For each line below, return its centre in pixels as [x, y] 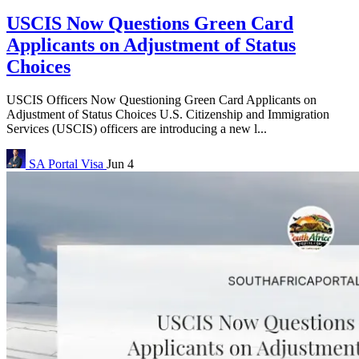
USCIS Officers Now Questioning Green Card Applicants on [161, 100]
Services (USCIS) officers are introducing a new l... [137, 129]
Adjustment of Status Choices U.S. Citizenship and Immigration [168, 115]
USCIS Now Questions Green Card [150, 23]
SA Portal [53, 164]
